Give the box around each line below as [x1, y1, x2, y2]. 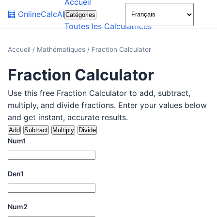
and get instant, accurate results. [8, 112, 128, 122]
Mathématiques [37, 46, 87, 53]
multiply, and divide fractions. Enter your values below [8, 100, 207, 110]
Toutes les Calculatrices [64, 21, 152, 31]
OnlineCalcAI [18, 9, 64, 19]
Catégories [65, 11, 95, 18]
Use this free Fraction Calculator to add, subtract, [8, 88, 190, 98]
